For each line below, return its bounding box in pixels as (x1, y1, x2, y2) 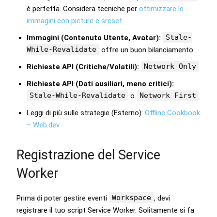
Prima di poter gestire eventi (16, 193, 109, 202)
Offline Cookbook (145, 108, 200, 117)
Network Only (144, 62, 196, 71)
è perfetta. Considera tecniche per (27, 4, 139, 13)
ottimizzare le (139, 4, 184, 13)
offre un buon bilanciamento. (99, 45, 195, 54)
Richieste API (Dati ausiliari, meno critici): (27, 79, 174, 88)
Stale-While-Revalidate (30, 91, 125, 100)
